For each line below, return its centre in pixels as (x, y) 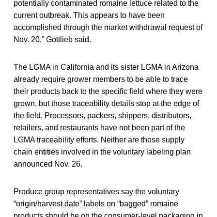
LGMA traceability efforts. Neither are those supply (99, 139)
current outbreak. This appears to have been (89, 15)
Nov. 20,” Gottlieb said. (52, 39)
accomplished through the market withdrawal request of (108, 27)
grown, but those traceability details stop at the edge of (106, 103)
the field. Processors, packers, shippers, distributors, (102, 115)
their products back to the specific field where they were (108, 91)
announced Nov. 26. (48, 164)
